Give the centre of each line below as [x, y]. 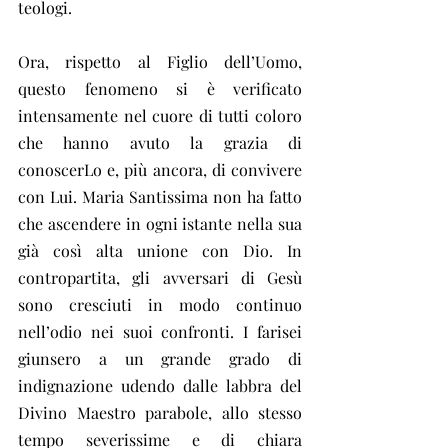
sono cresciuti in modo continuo [160, 304]
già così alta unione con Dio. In [160, 250]
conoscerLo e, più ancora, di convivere [160, 169]
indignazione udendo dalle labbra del [160, 385]
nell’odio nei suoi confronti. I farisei [160, 331]
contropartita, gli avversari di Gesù [160, 277]
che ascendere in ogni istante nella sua [160, 223]
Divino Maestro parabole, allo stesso [160, 412]
